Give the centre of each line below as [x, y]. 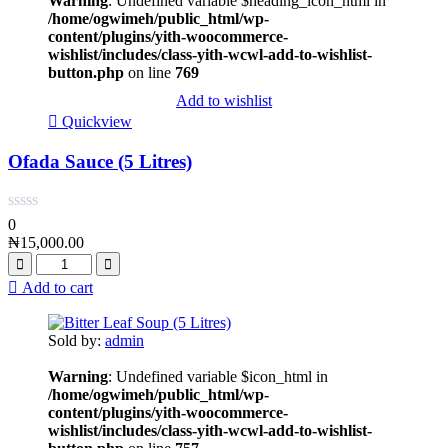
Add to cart [57, 287]
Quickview [97, 122]
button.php [86, 73]
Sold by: [76, 340]
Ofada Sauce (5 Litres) [100, 162]
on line [149, 73]
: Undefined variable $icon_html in [218, 376]
